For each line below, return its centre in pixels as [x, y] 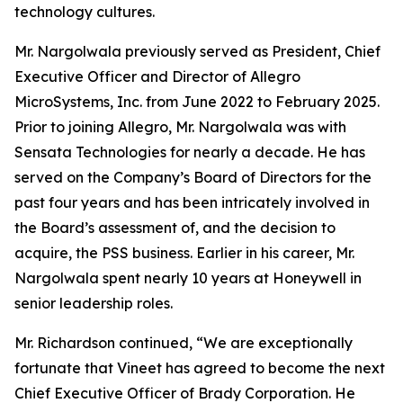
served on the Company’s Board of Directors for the [193, 177]
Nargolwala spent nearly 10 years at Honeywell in [188, 278]
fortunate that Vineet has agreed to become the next [200, 368]
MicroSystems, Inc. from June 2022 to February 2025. [197, 102]
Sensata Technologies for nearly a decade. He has [190, 152]
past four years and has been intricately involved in [192, 202]
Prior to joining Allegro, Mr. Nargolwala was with [180, 127]
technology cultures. [85, 12]
